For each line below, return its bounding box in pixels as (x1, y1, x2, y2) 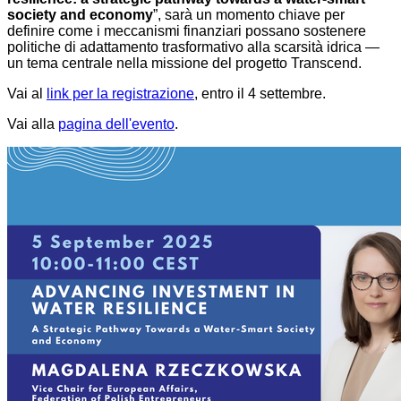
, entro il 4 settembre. (194, 86, 326, 102)
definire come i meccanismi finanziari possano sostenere (7, 23, 366, 39)
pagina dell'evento (58, 116, 175, 132)
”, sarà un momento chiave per (153, 7, 345, 23)
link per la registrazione (47, 86, 194, 102)
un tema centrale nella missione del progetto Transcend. (7, 55, 362, 72)
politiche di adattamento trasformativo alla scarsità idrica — (7, 39, 380, 55)
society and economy (7, 7, 153, 23)
